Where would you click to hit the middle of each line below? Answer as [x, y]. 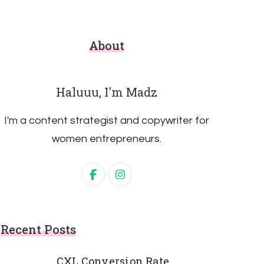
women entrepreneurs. [107, 139]
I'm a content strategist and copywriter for [107, 121]
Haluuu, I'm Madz [107, 92]
